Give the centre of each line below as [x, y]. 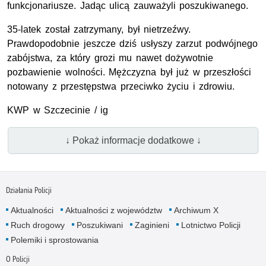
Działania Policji [28, 190]
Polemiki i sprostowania [54, 240]
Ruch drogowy [37, 225]
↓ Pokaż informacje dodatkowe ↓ [133, 140]
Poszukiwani [99, 225]
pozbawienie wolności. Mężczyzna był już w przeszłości [129, 72]
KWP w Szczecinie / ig [58, 110]
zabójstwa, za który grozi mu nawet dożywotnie [110, 58]
